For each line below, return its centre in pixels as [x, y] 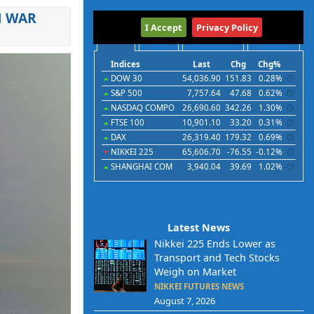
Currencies [273, 41]
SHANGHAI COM [141, 166]
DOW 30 [125, 78]
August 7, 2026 [184, 301]
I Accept [163, 27]
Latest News [199, 227]
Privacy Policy [227, 27]
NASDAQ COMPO [142, 108]
